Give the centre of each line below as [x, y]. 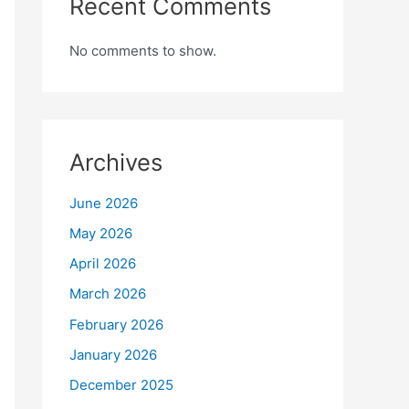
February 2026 [116, 324]
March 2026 [108, 294]
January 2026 [113, 354]
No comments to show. [143, 50]
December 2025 [121, 385]
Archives [116, 162]
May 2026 [101, 233]
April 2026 [103, 264]
